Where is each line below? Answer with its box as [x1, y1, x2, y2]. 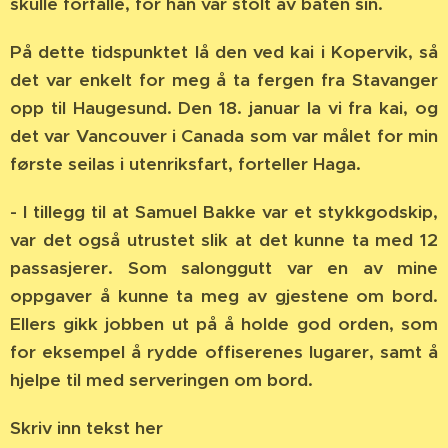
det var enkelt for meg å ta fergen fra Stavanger [10, 69, 438, 91]
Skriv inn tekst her [10, 417, 163, 439]
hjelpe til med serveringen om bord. [10, 369, 313, 391]
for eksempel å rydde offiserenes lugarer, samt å [10, 341, 438, 363]
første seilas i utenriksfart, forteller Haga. [10, 153, 361, 175]
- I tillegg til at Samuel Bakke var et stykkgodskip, [10, 201, 438, 223]
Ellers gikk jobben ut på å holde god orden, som [10, 313, 438, 335]
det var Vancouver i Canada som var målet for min [10, 125, 438, 147]
